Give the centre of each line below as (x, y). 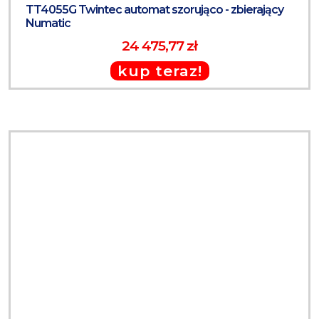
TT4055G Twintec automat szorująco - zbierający (154, 9)
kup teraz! (159, 70)
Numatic (48, 23)
